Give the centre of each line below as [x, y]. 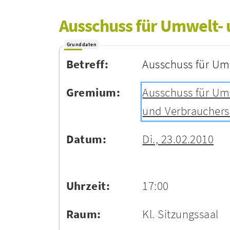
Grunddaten [81, 44]
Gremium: [93, 92]
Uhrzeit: [88, 186]
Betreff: [87, 64]
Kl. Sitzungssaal [180, 214]
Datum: [86, 139]
